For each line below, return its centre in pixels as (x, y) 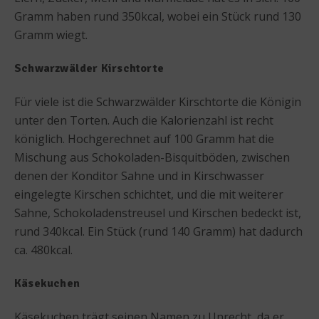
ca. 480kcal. (43, 250)
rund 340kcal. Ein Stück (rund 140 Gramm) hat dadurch (158, 231)
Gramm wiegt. (51, 35)
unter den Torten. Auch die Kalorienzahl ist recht (144, 120)
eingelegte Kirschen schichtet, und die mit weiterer (149, 194)
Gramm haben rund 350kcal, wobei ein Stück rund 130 (158, 16)
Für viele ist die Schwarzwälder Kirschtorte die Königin (158, 101)
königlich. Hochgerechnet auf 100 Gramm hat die (144, 138)
